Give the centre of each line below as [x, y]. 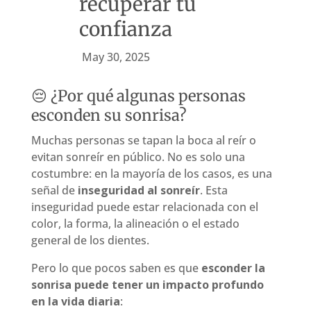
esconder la [233, 268]
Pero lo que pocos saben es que [116, 268]
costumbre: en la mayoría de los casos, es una [151, 173]
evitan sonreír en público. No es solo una [138, 157]
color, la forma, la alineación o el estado [135, 223]
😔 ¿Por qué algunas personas [138, 95]
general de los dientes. [90, 240]
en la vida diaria [75, 301]
